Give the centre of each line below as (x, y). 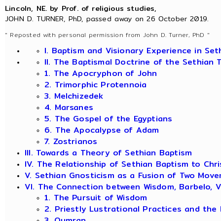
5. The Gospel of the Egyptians (109, 119)
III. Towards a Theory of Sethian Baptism (109, 153)
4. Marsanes (69, 108)
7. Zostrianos (71, 142)
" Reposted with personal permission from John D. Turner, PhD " (107, 35)
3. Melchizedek (74, 96)
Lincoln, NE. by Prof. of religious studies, (81, 8)
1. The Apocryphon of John (101, 74)
